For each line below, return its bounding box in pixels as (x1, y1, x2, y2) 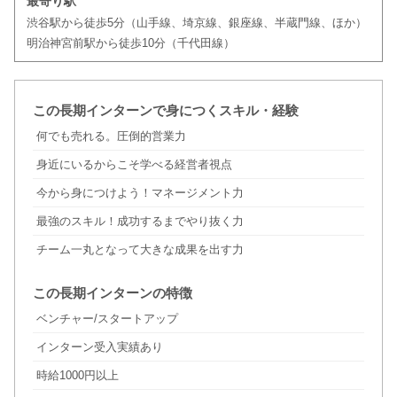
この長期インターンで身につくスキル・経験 (32, 103, 299, 119)
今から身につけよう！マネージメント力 (35, 186, 244, 200)
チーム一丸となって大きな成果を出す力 (35, 243, 244, 257)
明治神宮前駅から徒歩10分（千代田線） (26, 36, 235, 51)
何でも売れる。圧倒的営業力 (35, 129, 186, 144)
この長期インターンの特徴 (32, 285, 192, 301)
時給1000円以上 (35, 369, 119, 383)
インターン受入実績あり (35, 340, 163, 354)
